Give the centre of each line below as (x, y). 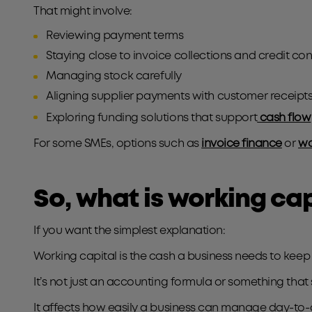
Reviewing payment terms (115, 36)
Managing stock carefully (114, 76)
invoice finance (242, 144)
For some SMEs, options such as (118, 144)
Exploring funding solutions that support (152, 118)
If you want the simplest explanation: (131, 231)
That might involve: (84, 11)
